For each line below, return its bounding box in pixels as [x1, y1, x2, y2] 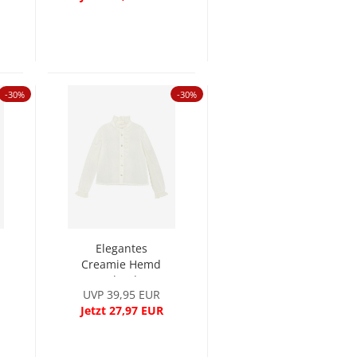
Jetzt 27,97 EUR [80, 303, 163, 318]
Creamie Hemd [81, 257, 162, 272]
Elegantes [95, 241, 147, 256]
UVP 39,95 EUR [83, 287, 161, 302]
